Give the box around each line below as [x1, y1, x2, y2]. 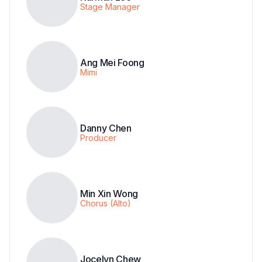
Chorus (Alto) [80, 198, 131, 208]
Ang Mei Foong [80, 56, 144, 68]
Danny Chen [80, 122, 132, 134]
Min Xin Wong [80, 187, 139, 199]
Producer [80, 132, 116, 143]
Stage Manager [80, 1, 140, 12]
